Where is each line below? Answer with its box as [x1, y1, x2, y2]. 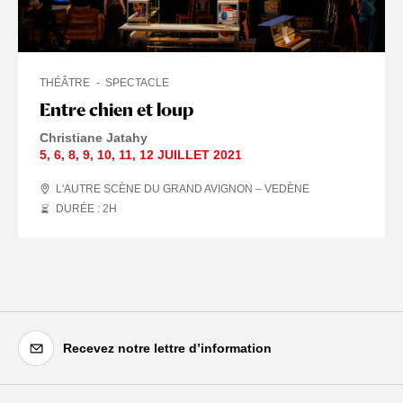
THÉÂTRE [40, 76, 90, 90]
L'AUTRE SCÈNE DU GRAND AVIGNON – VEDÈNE [56, 183, 309, 196]
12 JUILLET [139, 148, 210, 163]
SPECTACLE [105, 76, 169, 90]
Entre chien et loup [40, 99, 193, 121]
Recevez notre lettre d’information [63, 340, 272, 355]
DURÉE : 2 [56, 202, 109, 216]
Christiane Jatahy [40, 130, 148, 146]
